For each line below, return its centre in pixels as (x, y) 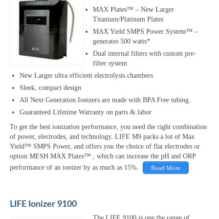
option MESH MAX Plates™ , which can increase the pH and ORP (103, 156)
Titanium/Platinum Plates (128, 20)
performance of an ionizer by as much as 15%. (76, 168)
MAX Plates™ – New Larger (133, 10)
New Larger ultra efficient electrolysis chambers (86, 76)
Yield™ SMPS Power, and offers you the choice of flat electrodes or (105, 147)
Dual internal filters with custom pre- (144, 54)
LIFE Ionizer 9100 (43, 204)
